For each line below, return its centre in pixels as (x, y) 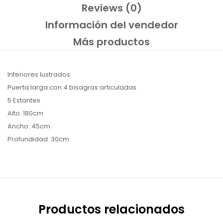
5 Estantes (24, 100)
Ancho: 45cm (29, 126)
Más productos (111, 42)
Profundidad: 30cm (38, 139)
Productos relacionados (111, 209)
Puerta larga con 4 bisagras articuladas (72, 87)
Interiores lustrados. (40, 74)
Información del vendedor (111, 25)
